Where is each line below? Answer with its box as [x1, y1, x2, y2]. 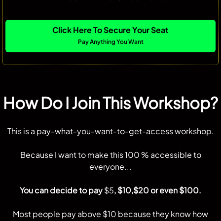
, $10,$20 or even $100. [114, 184, 201, 195]
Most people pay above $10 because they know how [13, 208, 208, 219]
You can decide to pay [20, 184, 104, 195]
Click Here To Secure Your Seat [52, 24, 169, 35]
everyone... [89, 161, 132, 172]
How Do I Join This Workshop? [3, 92, 218, 112]
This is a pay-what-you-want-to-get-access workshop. [7, 125, 214, 136]
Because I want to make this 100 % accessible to [20, 149, 201, 160]
